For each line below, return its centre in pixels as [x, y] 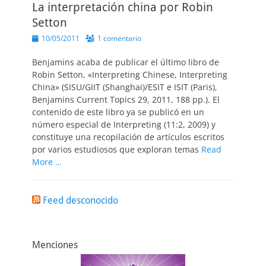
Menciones [55, 245]
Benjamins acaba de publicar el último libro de [126, 62]
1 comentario [119, 38]
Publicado [47, 38]
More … [47, 162]
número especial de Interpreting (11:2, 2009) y [124, 124]
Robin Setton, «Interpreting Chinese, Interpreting [130, 75]
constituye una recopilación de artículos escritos [128, 137]
